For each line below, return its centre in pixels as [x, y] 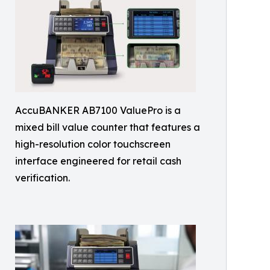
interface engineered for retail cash [98, 161]
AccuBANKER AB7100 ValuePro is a [98, 110]
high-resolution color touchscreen [93, 144]
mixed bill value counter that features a [108, 127]
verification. [42, 178]
